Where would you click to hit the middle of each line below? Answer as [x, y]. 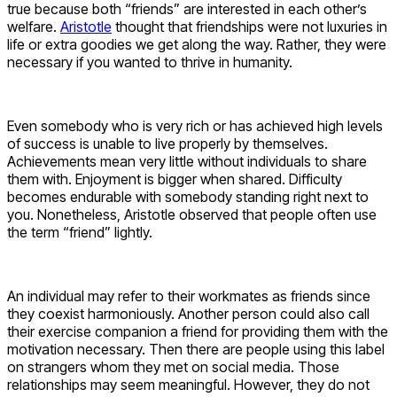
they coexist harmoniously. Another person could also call [188, 313]
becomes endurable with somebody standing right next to [188, 196]
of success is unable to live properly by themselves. [167, 143]
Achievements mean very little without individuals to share [187, 161]
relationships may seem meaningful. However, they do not [188, 384]
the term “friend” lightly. [80, 232]
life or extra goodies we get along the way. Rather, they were [197, 44]
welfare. [34, 26]
